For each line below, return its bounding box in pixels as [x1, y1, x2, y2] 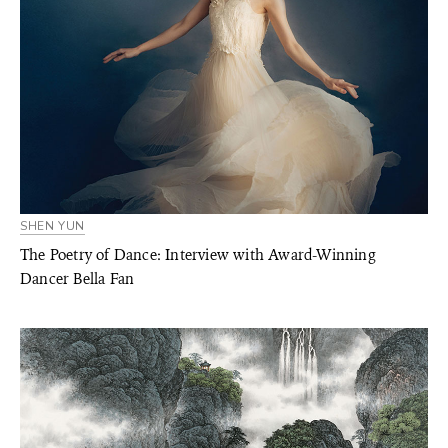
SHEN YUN [20, 218, 85, 234]
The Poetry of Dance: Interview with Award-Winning [20, 245, 376, 265]
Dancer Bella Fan [20, 269, 135, 289]
